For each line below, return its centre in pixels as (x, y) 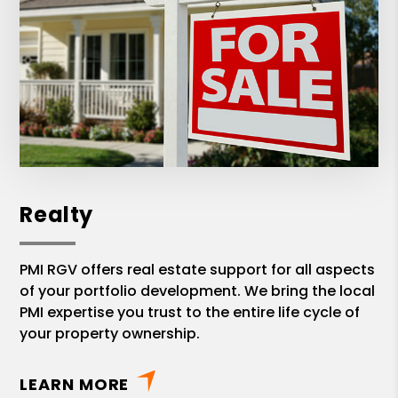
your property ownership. (110, 334)
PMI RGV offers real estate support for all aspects (198, 270)
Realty (56, 215)
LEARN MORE (75, 385)
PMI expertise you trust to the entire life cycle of (190, 313)
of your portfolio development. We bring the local (198, 291)
